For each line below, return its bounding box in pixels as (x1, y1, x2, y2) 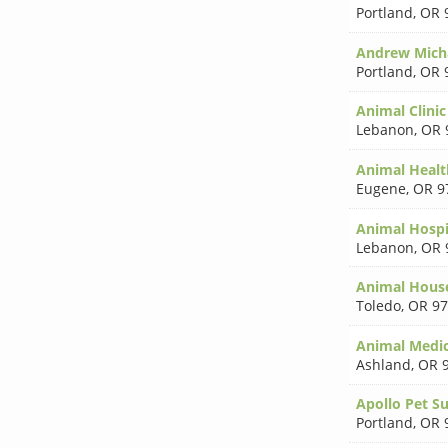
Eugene (355, 179, 406, 198)
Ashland (355, 354, 411, 374)
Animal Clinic (355, 101, 446, 121)
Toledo (355, 296, 401, 316)
